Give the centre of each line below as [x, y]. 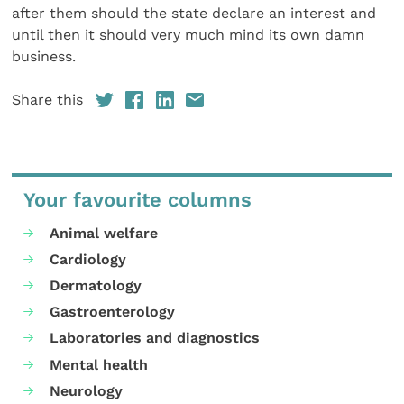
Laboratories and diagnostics [155, 338]
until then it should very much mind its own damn [188, 35]
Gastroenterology [113, 312]
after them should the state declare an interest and [194, 14]
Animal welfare [104, 233]
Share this [48, 100]
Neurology [87, 390]
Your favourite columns [138, 200]
